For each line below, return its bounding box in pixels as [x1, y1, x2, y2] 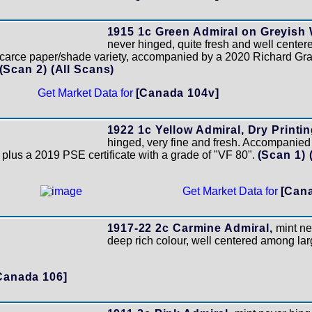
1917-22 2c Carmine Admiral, [107, 222, 273, 234]
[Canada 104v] [135, 87, 219, 99]
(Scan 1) [257, 149, 309, 161]
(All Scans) [50, 63, 115, 75]
